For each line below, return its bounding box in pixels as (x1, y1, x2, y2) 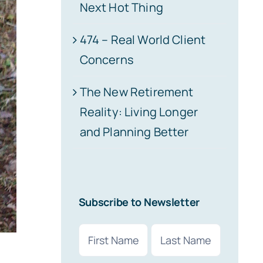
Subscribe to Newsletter (78, 195, 200, 210)
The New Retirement (79, 84, 194, 100)
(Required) (79, 242, 121, 253)
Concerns (79, 52, 134, 68)
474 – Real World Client (79, 32, 206, 48)
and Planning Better (79, 124, 189, 140)
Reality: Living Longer (79, 104, 198, 120)
